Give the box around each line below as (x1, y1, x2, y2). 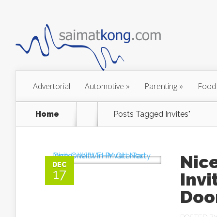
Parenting (144, 81, 177, 92)
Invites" (165, 109, 190, 119)
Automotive (85, 81, 124, 92)
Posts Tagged (113, 109, 165, 119)
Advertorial (33, 81, 70, 92)
